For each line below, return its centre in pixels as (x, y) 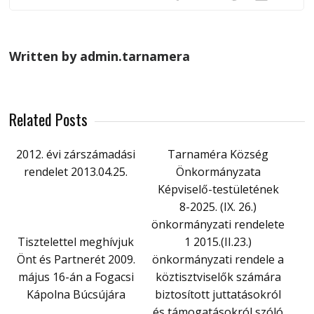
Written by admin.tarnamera (100, 56)
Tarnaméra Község (218, 154)
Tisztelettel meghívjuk (76, 241)
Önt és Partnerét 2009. (76, 259)
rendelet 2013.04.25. (76, 171)
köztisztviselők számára (218, 277)
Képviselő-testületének (218, 189)
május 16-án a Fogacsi (76, 277)
